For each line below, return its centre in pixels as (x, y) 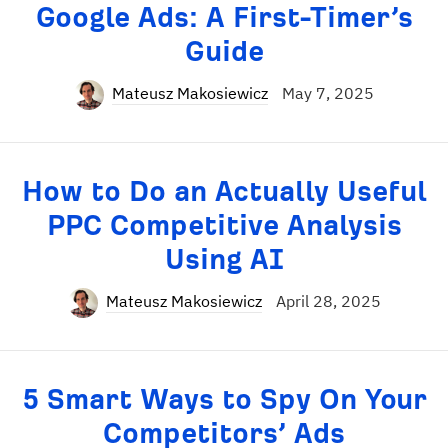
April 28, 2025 (328, 301)
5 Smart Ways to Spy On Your (224, 399)
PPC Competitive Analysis (224, 225)
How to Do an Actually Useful (224, 191)
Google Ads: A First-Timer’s (224, 17)
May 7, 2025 (328, 93)
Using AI (224, 259)
